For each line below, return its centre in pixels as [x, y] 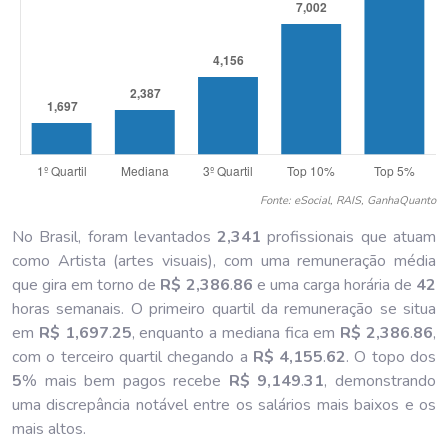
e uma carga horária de [334, 284]
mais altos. [49, 428]
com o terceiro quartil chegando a [132, 356]
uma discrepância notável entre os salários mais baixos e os [224, 404]
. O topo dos [391, 356]
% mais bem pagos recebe [125, 380]
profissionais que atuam [349, 236]
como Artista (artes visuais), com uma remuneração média [224, 260]
